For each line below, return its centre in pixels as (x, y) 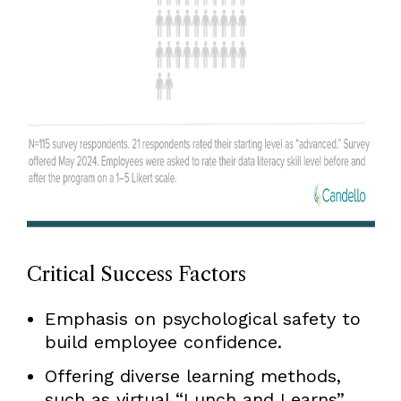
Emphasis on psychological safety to (202, 318)
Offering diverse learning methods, (192, 375)
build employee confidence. (163, 341)
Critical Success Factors (136, 274)
